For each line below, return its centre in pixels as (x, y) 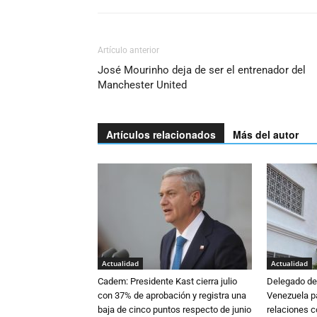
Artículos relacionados (161, 134)
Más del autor (266, 134)
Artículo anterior (128, 50)
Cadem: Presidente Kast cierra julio (167, 281)
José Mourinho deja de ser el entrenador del (202, 70)
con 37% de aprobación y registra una (172, 295)
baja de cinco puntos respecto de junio (174, 310)
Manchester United (142, 85)
